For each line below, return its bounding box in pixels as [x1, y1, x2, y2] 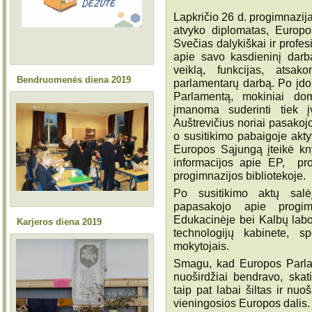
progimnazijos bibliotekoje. [173, 169, 306, 182]
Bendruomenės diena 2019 [17, 75, 131, 85]
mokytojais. [173, 240, 232, 253]
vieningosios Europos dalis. [173, 297, 310, 310]
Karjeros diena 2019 [17, 217, 102, 227]
